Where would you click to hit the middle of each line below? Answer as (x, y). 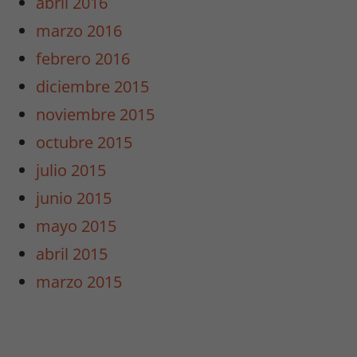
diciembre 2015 (93, 87)
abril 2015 (72, 254)
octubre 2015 (84, 143)
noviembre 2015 (96, 115)
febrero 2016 (83, 59)
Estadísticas (239, 311)
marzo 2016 (79, 31)
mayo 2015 (76, 226)
